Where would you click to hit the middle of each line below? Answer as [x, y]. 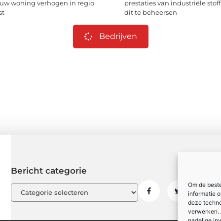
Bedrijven [118, 37]
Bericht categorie [49, 171]
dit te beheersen [150, 13]
